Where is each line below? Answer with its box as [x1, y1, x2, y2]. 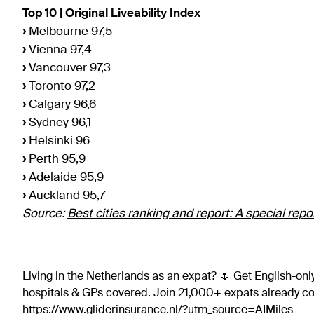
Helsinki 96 [26, 135, 90, 147]
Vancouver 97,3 [26, 62, 111, 74]
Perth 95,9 [26, 153, 86, 165]
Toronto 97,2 [26, 80, 95, 93]
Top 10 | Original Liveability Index [22, 7, 200, 20]
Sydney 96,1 [26, 116, 91, 129]
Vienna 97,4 [26, 43, 92, 56]
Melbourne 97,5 [26, 25, 112, 38]
